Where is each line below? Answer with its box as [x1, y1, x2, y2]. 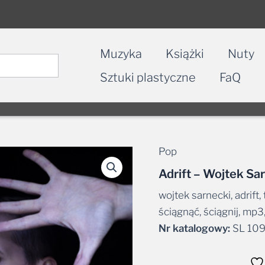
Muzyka [100, 46, 142, 61]
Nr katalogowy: [158, 222, 230, 234]
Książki [166, 46, 204, 61]
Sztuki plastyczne [100, 70, 196, 85]
